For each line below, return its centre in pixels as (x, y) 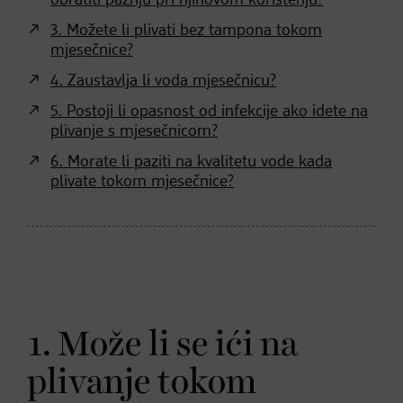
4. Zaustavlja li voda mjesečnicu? (163, 81)
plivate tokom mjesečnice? (142, 181)
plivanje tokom (142, 383)
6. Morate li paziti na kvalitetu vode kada (191, 161)
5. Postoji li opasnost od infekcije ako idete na (209, 111)
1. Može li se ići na (162, 345)
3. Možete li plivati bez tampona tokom (186, 30)
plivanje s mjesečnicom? (134, 131)
